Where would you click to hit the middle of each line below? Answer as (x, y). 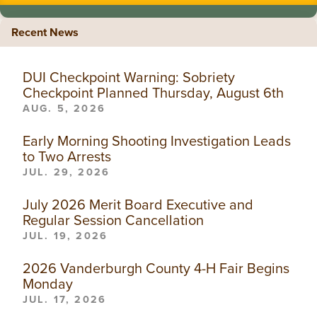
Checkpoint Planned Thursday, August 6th (153, 92)
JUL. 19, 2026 (65, 235)
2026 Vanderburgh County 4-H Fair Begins (156, 268)
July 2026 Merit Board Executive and (138, 204)
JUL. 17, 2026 (65, 299)
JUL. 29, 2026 (67, 172)
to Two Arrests (67, 156)
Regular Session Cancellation (113, 220)
